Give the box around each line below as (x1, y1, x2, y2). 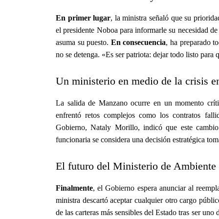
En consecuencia (110, 38, 166, 46)
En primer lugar (56, 13, 111, 22)
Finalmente (56, 183, 93, 192)
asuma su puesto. (56, 38, 111, 46)
